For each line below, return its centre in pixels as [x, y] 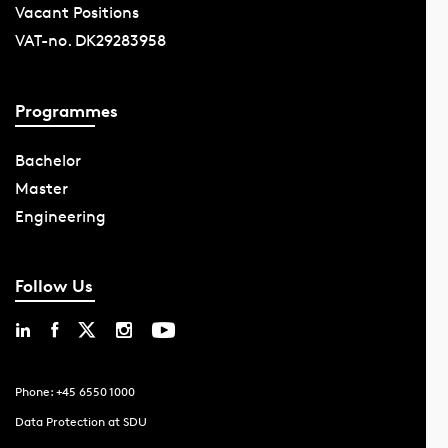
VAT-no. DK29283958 [90, 41]
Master [41, 188]
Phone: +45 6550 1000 [74, 392]
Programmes [66, 110]
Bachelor [47, 160]
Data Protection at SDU [80, 422]
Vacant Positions [76, 13]
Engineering [60, 216]
